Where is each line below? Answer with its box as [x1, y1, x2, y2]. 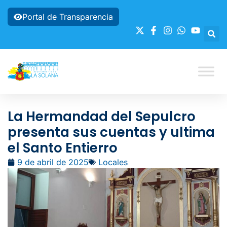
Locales [98, 157, 128, 167]
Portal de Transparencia [22, 12, 113, 22]
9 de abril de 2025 [17, 157, 89, 167]
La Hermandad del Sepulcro [8, 107, 196, 126]
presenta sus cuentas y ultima [8, 123, 215, 141]
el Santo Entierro [8, 139, 118, 157]
